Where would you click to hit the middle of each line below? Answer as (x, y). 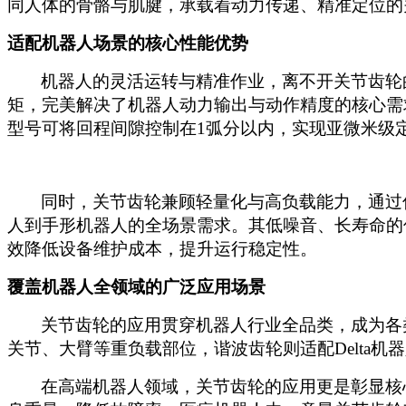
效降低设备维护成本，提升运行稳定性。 (162, 248)
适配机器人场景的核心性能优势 (128, 43)
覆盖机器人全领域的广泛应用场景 (136, 286)
